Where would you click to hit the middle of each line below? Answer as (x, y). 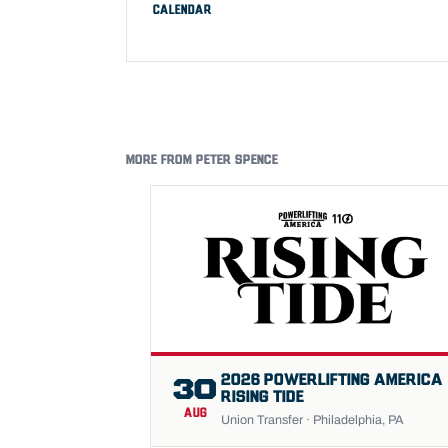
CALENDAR (182, 10)
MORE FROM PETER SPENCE (202, 160)
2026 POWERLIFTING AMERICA (332, 380)
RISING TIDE (262, 397)
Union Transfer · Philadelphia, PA (312, 420)
